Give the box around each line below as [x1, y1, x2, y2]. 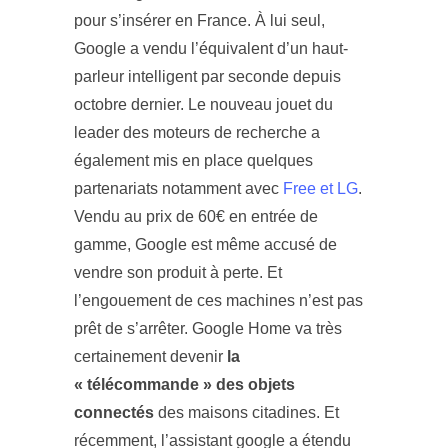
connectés [74, 403, 154, 421]
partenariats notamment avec [74, 179, 283, 197]
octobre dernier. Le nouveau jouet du [74, 95, 333, 113]
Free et [283, 179, 337, 197]
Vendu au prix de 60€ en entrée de [74, 207, 318, 225]
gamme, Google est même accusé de [74, 235, 337, 253]
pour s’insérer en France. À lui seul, [74, 11, 325, 29]
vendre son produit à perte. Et [74, 263, 282, 281]
